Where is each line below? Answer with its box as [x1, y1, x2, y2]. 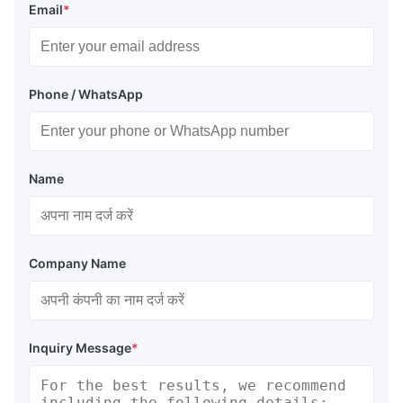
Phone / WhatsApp [29, 85, 143, 102]
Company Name [29, 255, 126, 271]
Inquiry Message [29, 339, 131, 355]
